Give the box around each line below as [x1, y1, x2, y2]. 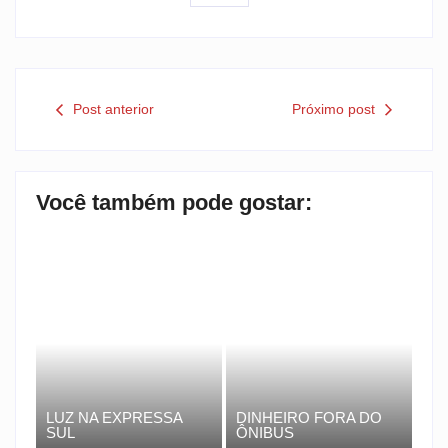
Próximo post [292, 101, 375, 118]
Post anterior [73, 101, 154, 118]
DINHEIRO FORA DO [236, 408, 382, 426]
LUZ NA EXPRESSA [46, 408, 182, 426]
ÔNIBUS [236, 423, 294, 441]
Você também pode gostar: [36, 190, 312, 216]
